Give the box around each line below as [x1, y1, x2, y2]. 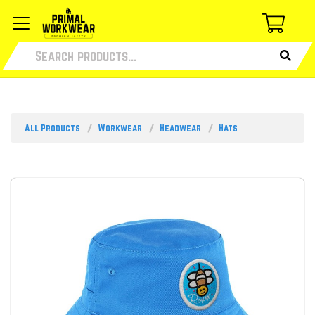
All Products [25, 122, 80, 134]
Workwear [98, 122, 142, 134]
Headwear [160, 122, 201, 134]
